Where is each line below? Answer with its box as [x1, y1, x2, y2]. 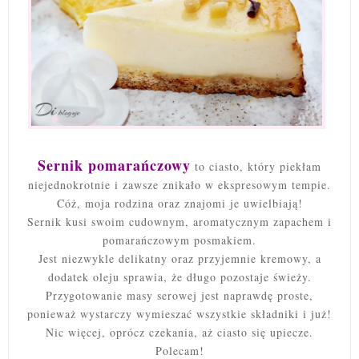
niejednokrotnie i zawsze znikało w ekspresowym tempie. [28, 176, 331, 192]
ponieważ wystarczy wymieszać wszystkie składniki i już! [27, 305, 332, 321]
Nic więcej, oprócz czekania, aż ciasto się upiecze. [46, 324, 313, 340]
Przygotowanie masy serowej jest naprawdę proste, [46, 287, 313, 303]
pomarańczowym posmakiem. [103, 232, 256, 248]
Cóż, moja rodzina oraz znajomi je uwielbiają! [56, 195, 303, 211]
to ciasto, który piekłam [191, 158, 321, 174]
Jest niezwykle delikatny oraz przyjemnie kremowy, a [38, 250, 321, 266]
